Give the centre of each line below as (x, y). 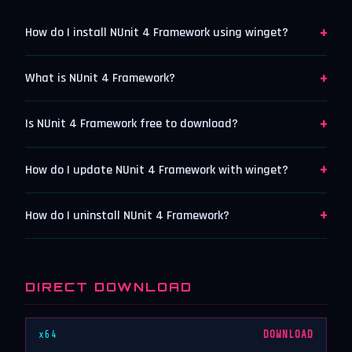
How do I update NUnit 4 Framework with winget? (157, 170)
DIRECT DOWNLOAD (109, 286)
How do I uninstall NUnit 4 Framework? (127, 215)
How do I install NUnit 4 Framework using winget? (157, 33)
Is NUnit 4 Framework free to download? (132, 124)
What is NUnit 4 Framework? (100, 79)
